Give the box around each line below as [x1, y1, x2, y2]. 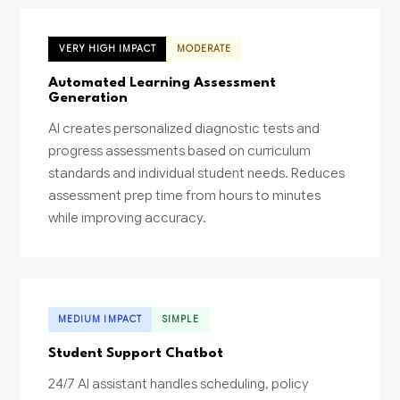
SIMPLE [162, 312, 200, 325]
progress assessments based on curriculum [48, 141, 312, 159]
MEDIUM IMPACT [58, 312, 143, 325]
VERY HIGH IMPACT [58, 43, 157, 55]
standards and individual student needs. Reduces [48, 163, 346, 181]
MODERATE [176, 43, 231, 55]
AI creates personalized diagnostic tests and [48, 119, 321, 137]
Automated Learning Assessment [48, 75, 277, 90]
